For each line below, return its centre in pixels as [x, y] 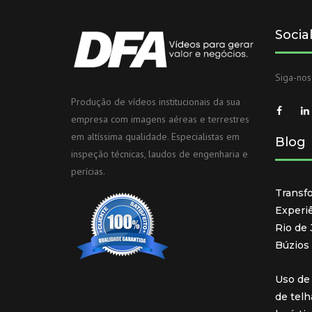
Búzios [292, 245]
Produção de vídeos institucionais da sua [156, 102]
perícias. [88, 172]
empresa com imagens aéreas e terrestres [160, 119]
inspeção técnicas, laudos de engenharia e [159, 154]
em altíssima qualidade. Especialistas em [155, 137]
